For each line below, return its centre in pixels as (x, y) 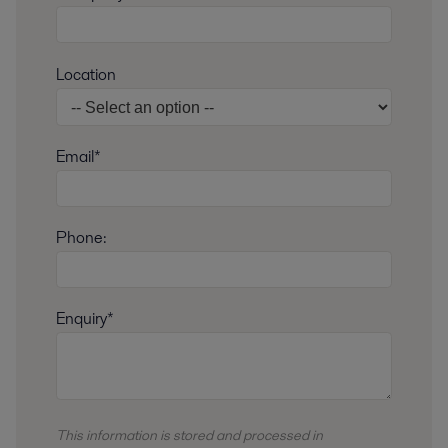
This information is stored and (149, 434)
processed (277, 434)
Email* (78, 156)
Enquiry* (85, 318)
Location (86, 74)
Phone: (81, 237)
